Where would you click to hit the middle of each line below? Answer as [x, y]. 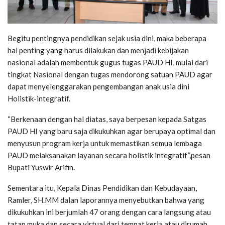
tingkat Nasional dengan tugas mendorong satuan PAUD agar [110, 75]
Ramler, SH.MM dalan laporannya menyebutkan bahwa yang [106, 200]
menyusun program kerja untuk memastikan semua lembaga [105, 143]
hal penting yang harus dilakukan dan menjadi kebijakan [98, 50]
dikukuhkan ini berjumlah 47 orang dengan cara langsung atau [109, 212]
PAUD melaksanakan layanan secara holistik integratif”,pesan [109, 155]
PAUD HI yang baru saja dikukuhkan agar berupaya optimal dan [111, 131]
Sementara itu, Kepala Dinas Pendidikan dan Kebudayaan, [102, 188]
